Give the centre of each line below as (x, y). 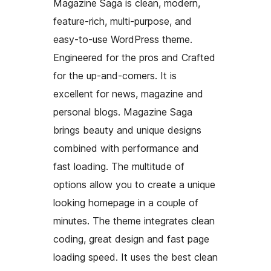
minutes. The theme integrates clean (134, 221)
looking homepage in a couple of (126, 203)
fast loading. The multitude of (119, 167)
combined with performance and (126, 149)
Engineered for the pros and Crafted (134, 58)
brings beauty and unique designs (127, 130)
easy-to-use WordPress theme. (123, 40)
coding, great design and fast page (131, 239)
